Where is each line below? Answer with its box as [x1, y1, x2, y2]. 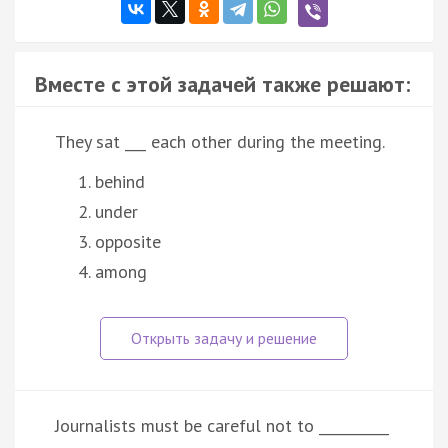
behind [95, 169, 145, 193]
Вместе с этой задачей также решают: [35, 69, 410, 98]
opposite [95, 229, 161, 253]
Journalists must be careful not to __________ [55, 413, 389, 437]
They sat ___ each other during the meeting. [55, 129, 385, 153]
